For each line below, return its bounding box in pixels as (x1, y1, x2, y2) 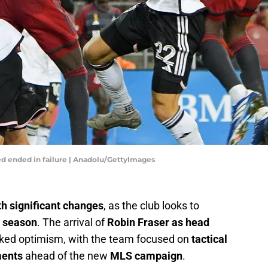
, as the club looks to (103, 199, 199, 212)
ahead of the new (23, 249, 110, 263)
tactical (191, 233, 227, 246)
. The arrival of (37, 216, 107, 229)
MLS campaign (110, 249, 182, 263)
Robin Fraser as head (107, 216, 209, 229)
